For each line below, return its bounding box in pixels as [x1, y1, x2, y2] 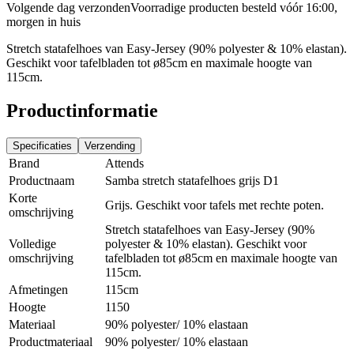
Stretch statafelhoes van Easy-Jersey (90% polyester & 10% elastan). [6, 41, 347, 55]
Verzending [85, 139, 135, 152]
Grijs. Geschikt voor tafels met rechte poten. [105, 198, 324, 212]
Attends [105, 156, 144, 170]
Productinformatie [6, 100, 158, 121]
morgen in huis [6, 14, 81, 28]
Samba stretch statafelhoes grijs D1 [105, 173, 279, 187]
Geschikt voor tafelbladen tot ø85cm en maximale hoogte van [6, 55, 312, 70]
